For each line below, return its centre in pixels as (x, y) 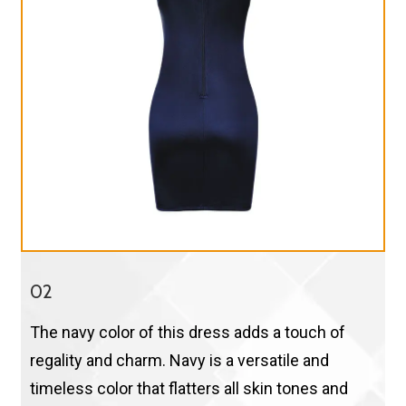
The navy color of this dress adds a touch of (187, 333)
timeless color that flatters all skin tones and (188, 389)
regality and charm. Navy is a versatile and (179, 361)
